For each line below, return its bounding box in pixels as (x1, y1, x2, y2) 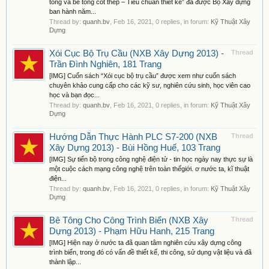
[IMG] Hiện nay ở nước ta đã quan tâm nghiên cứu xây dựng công (49, 239, 241, 246)
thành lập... (49, 258, 81, 265)
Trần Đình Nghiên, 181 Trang (49, 59, 162, 69)
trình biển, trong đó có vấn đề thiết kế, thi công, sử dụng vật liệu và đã (49, 249, 252, 256)
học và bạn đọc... (49, 91, 100, 98)
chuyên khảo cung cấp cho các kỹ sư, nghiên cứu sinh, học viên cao (49, 82, 250, 89)
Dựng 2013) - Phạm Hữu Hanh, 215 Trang (49, 226, 214, 236)
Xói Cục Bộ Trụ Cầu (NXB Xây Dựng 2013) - (49, 49, 224, 58)
